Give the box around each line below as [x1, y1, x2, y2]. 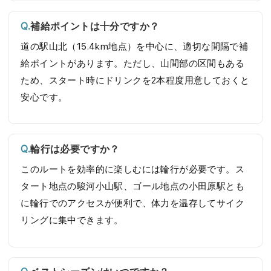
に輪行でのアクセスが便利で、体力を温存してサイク [21, 198, 245, 209]
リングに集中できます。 [21, 215, 123, 226]
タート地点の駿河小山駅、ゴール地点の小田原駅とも [21, 181, 245, 192]
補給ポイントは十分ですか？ [30, 20, 160, 32]
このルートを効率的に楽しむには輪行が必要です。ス [21, 164, 245, 175]
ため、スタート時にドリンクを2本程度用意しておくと [21, 74, 250, 86]
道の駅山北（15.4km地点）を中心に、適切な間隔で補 [21, 41, 249, 52]
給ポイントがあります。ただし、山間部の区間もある [21, 57, 245, 69]
